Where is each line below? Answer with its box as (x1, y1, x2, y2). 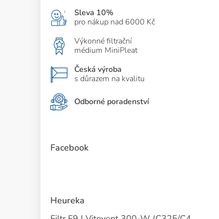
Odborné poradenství (74, 96, 149, 107)
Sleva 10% (74, 7, 113, 18)
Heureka (50, 195, 85, 206)
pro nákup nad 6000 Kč (74, 17, 155, 27)
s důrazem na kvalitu (74, 73, 145, 84)
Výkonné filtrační (74, 36, 132, 46)
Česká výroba (74, 64, 122, 75)
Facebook (50, 142, 88, 153)
